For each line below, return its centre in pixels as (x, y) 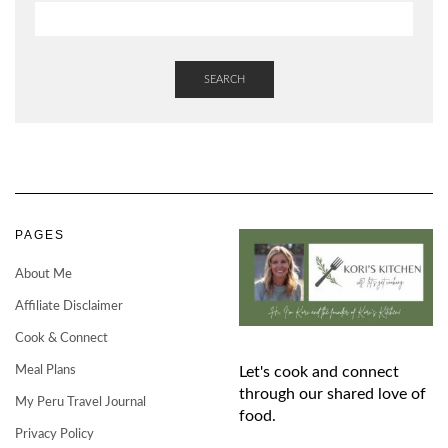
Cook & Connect (61, 339)
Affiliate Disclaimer (69, 307)
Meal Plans (45, 371)
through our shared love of (332, 394)
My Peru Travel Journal (80, 403)
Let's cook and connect (319, 372)
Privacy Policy (54, 435)
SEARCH (224, 80)
